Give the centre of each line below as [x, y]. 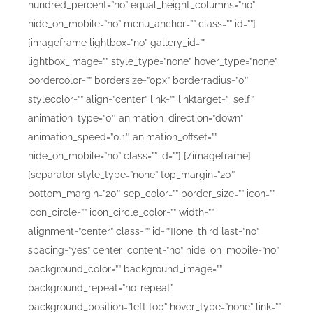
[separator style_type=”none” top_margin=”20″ [132, 175]
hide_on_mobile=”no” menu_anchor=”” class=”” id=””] [142, 24]
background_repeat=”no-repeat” [101, 288]
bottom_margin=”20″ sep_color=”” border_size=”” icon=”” [152, 194]
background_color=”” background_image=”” [125, 269]
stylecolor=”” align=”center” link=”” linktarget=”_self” [141, 99]
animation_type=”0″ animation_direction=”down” [136, 118]
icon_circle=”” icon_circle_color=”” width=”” [121, 212]
